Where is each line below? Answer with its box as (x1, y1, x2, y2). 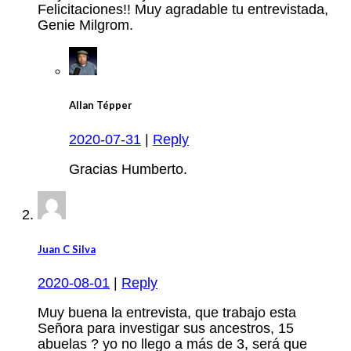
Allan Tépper (69, 99, 132, 112)
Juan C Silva (38, 242, 96, 255)
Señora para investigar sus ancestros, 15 (38, 320, 294, 337)
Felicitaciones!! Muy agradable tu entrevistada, (38, 2, 328, 18)
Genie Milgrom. (38, 17, 133, 34)
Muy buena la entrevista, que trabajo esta (38, 305, 296, 321)
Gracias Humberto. (69, 161, 187, 177)
